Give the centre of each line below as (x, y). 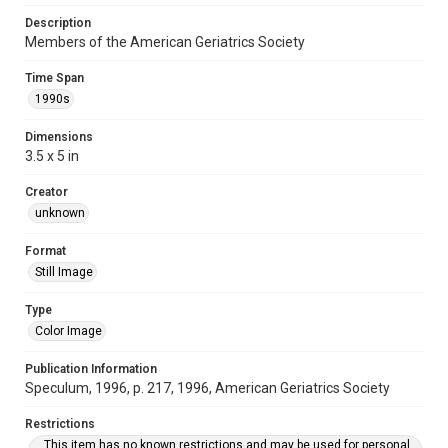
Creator (46, 192)
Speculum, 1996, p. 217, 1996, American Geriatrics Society (207, 388)
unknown (60, 213)
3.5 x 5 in (52, 156)
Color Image (68, 331)
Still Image (64, 272)
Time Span (54, 78)
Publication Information (91, 369)
